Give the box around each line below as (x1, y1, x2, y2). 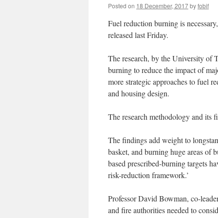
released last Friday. (108, 30, 168, 40)
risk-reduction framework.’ (108, 170, 189, 180)
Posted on (108, 1, 135, 10)
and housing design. (108, 88, 169, 98)
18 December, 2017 (136, 1, 188, 10)
